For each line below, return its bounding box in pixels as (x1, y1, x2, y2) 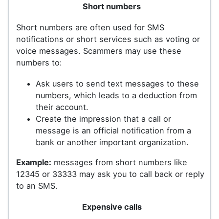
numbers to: (16, 58, 62, 68)
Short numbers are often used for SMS (16, 22, 164, 33)
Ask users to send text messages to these (35, 79, 199, 89)
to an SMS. (16, 180, 58, 191)
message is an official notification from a (35, 126, 191, 136)
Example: (16, 157, 51, 167)
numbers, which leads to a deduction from (35, 90, 197, 101)
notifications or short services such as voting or (16, 34, 200, 44)
